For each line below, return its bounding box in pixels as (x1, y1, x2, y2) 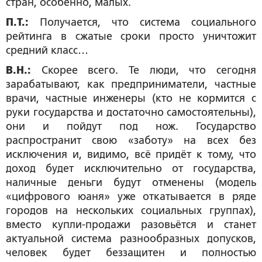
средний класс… (6, 44, 88, 56)
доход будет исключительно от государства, (6, 163, 256, 174)
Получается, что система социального (29, 16, 256, 28)
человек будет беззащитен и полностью (6, 247, 256, 258)
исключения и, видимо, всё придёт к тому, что (6, 149, 256, 160)
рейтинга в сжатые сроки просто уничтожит (6, 30, 256, 42)
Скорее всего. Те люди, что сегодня (31, 64, 256, 76)
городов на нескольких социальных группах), (6, 205, 256, 216)
